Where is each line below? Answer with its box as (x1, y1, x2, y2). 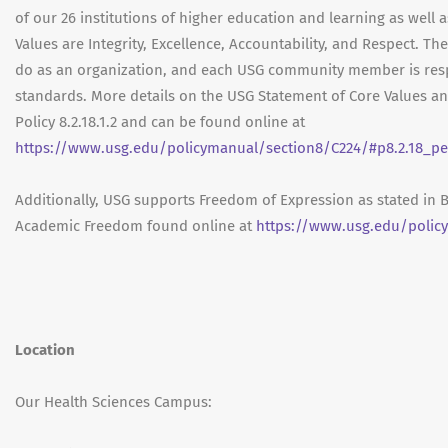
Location (15, 341, 75, 359)
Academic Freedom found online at (15, 217, 256, 235)
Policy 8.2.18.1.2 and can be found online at (15, 113, 305, 131)
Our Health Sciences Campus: (15, 393, 212, 411)
